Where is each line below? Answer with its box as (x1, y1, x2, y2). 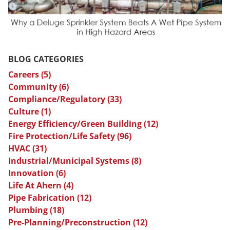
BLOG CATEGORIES (8, 53, 84, 65)
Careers (8, 69, 41, 81)
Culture (8, 106, 41, 118)
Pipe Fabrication (8, 192, 77, 204)
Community (8, 81, 59, 93)
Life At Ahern (8, 180, 64, 191)
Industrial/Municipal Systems (8, 155, 131, 167)
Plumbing (8, 204, 50, 216)
